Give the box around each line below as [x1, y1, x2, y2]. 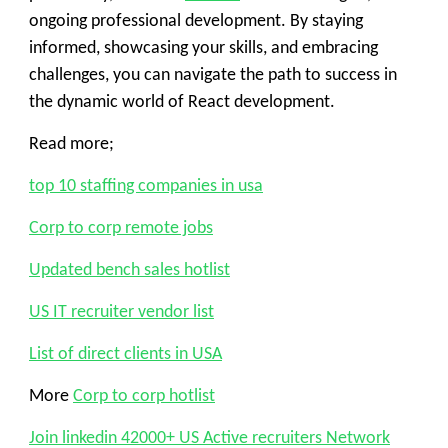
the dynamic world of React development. [29, 92, 335, 112]
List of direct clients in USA [29, 344, 222, 364]
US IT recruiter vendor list [29, 302, 214, 322]
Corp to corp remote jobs [29, 218, 213, 238]
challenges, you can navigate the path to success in [29, 65, 397, 85]
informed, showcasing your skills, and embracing [29, 38, 378, 58]
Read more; [29, 134, 114, 154]
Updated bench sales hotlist [29, 260, 230, 280]
